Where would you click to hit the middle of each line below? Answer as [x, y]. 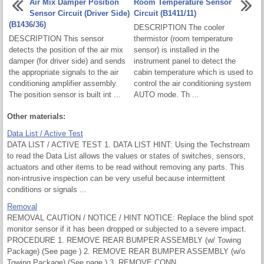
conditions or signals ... [47, 189]
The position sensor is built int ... [65, 94]
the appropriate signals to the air [64, 72]
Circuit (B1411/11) [165, 13]
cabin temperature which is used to [193, 72]
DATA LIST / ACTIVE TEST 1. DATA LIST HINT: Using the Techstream [128, 144]
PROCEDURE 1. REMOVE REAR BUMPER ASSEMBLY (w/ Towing [124, 240]
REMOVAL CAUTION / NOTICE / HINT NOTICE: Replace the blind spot [130, 217]
